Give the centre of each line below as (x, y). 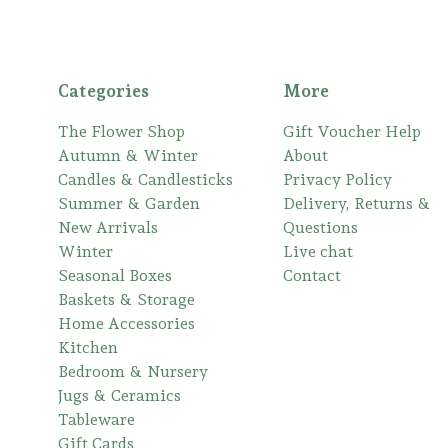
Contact (311, 275)
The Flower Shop (121, 131)
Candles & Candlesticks (145, 179)
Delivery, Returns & (356, 203)
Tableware (96, 419)
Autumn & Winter (127, 155)
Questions (320, 227)
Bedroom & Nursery (132, 371)
